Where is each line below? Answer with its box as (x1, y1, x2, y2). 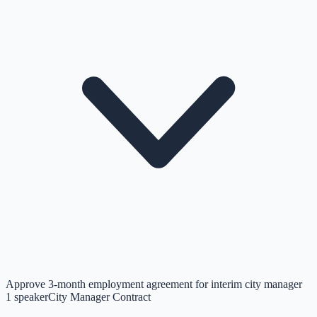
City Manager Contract (48, 290, 151, 303)
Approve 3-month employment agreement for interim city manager (6, 277, 302, 290)
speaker (14, 290, 48, 303)
